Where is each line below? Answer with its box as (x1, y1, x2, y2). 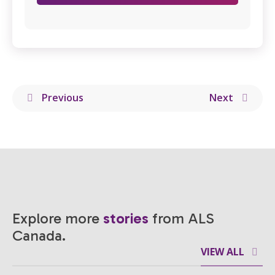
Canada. (12, 226, 66, 244)
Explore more (12, 209, 103, 227)
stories (103, 209, 149, 227)
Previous (39, 91, 83, 105)
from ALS (149, 209, 214, 227)
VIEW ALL (201, 244, 244, 258)
